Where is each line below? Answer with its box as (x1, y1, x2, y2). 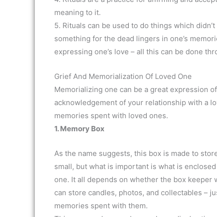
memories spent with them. (54, 201, 148, 210)
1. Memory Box (54, 124, 105, 133)
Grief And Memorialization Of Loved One (54, 72, 192, 81)
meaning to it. (54, 8, 101, 17)
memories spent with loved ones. (54, 111, 168, 120)
